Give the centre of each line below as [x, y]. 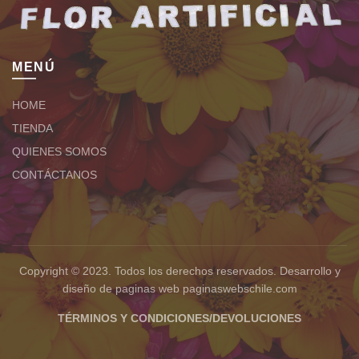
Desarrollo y [310, 270]
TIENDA [32, 128]
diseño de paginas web [121, 288]
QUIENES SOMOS [59, 151]
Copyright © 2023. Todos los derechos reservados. [149, 270]
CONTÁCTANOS [54, 174]
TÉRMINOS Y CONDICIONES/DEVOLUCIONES [179, 318]
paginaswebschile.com [240, 288]
